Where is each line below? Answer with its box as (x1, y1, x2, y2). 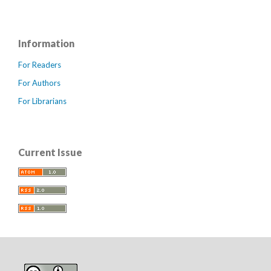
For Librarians (18, 96, 67, 106)
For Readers (18, 60, 61, 70)
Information (18, 38, 74, 50)
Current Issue (18, 146, 82, 158)
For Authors (18, 78, 60, 88)
